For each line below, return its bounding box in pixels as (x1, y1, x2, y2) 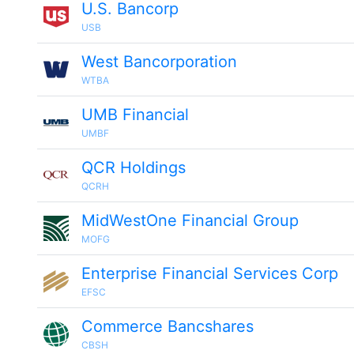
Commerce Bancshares (81, 317, 254, 336)
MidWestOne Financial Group (81, 211, 299, 230)
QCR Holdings (81, 158, 186, 177)
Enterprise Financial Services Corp (81, 264, 338, 283)
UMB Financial (81, 105, 189, 124)
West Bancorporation (81, 52, 237, 71)
